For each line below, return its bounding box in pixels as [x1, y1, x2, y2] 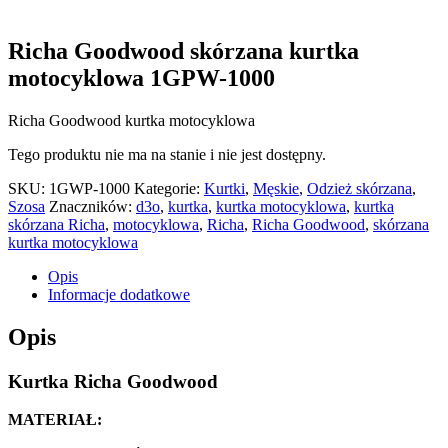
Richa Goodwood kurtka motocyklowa [8, 111, 255, 129]
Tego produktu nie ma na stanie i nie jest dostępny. [8, 145, 326, 163]
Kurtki [204, 179, 245, 197]
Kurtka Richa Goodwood [8, 370, 218, 392]
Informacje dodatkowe [48, 285, 190, 303]
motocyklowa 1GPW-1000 [8, 64, 275, 91]
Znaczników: [49, 197, 136, 215]
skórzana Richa [8, 215, 105, 233]
